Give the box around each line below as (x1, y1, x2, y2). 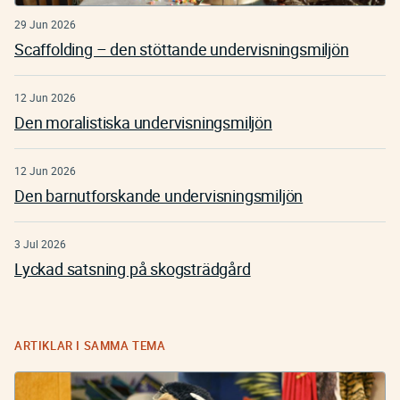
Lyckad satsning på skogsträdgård (14, 258, 251, 280)
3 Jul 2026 (14, 237, 66, 252)
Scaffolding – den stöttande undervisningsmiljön (14, 38, 349, 61)
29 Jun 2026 (14, 17, 76, 32)
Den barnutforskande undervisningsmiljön (14, 185, 304, 207)
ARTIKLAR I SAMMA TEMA (14, 337, 166, 354)
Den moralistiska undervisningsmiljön (14, 112, 272, 134)
